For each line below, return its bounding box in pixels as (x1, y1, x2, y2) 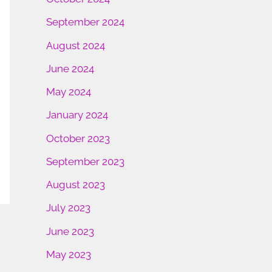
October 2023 (46, 132, 110, 144)
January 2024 (46, 109, 108, 121)
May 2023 (46, 248, 91, 260)
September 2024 (46, 16, 124, 29)
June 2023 (46, 225, 94, 237)
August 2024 (46, 39, 105, 52)
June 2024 (46, 62, 94, 75)
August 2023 (46, 178, 105, 191)
